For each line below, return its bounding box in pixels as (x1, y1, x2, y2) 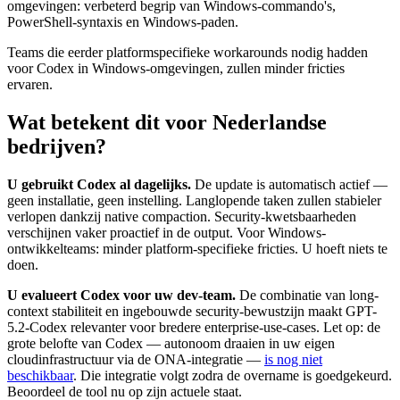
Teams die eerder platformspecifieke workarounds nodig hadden (7, 45, 368, 61)
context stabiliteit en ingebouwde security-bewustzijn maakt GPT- (7, 303, 377, 319)
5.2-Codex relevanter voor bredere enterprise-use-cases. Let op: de (7, 319, 380, 335)
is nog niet (264, 351, 322, 367)
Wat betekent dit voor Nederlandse (7, 111, 327, 135)
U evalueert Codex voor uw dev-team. (7, 287, 236, 303)
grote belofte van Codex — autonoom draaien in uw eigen (7, 335, 335, 351)
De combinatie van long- (236, 287, 379, 303)
